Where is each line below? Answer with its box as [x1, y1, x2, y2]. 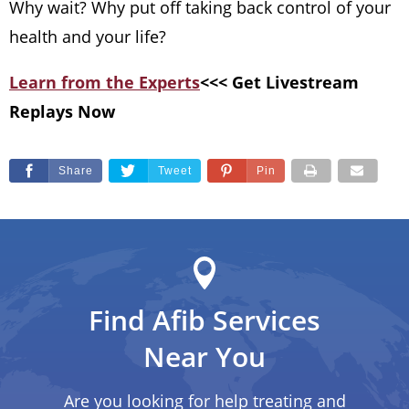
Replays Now [9, 100, 115, 123]
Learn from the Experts [9, 71, 200, 94]
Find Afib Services [89, 300, 320, 339]
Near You [143, 337, 266, 375]
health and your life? [9, 26, 166, 48]
